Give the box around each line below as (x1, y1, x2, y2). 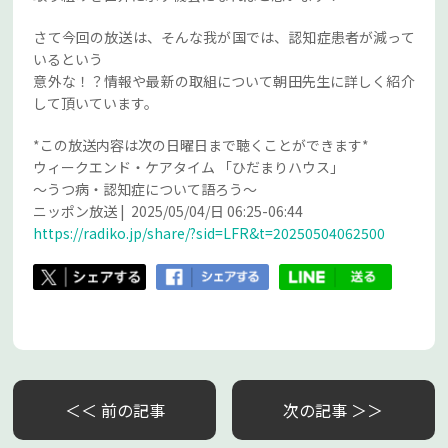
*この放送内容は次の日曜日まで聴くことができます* (33, 134, 370, 155)
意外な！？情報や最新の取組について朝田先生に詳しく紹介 (33, 70, 415, 91)
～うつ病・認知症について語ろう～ (33, 178, 258, 199)
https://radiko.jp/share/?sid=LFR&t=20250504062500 (33, 222, 386, 243)
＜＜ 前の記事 (64, 397, 165, 422)
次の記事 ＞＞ (283, 397, 384, 422)
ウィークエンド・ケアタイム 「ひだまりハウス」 (33, 156, 345, 177)
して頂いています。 (33, 92, 159, 113)
